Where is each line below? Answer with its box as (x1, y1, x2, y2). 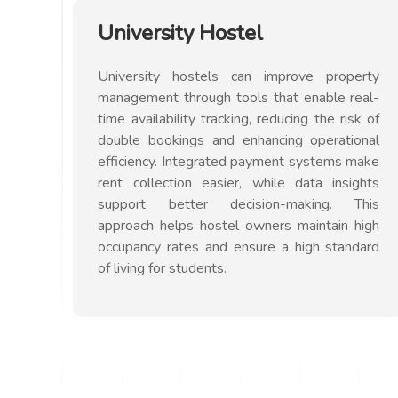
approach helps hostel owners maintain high (98, 216, 380, 235)
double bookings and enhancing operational (98, 131, 380, 150)
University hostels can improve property (98, 67, 380, 86)
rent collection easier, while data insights (98, 173, 380, 193)
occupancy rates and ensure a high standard (98, 237, 380, 257)
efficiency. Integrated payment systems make (98, 152, 380, 171)
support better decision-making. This (98, 195, 380, 214)
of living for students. (98, 259, 227, 278)
